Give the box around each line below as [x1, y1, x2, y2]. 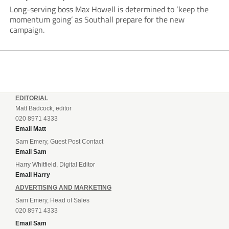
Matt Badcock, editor [15, 105, 72, 112]
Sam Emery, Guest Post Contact [15, 138, 103, 146]
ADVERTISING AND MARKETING [15, 184, 111, 192]
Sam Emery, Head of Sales [15, 197, 89, 204]
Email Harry [15, 171, 50, 179]
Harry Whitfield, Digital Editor [15, 161, 95, 169]
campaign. [9, 24, 44, 36]
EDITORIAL [15, 95, 48, 102]
